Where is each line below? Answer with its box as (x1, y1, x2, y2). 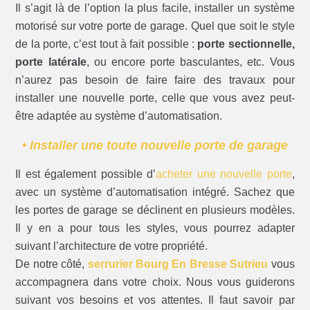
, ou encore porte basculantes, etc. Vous (86, 56, 295, 69)
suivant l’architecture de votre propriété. (15, 240, 208, 253)
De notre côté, (15, 258, 88, 271)
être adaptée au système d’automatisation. (15, 110, 223, 122)
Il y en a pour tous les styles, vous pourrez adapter (15, 222, 295, 235)
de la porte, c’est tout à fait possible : (15, 38, 198, 51)
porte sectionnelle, (197, 38, 295, 51)
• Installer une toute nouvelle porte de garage (22, 138, 288, 153)
